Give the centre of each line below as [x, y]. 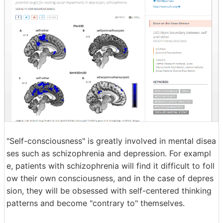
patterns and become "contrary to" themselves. [96, 203]
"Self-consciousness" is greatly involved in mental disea [111, 141]
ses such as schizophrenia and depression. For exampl [109, 153]
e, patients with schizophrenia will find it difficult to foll [111, 166]
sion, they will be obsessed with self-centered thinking [109, 190]
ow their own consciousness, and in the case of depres [110, 178]
